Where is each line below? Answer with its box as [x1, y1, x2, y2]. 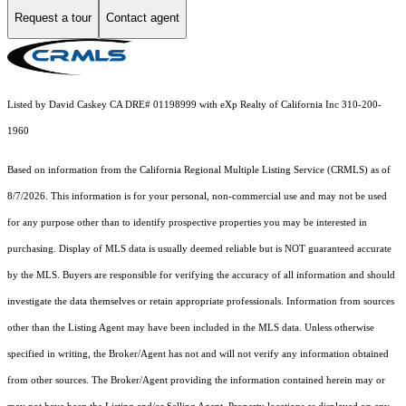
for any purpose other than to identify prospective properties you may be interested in [7, 217, 367, 228]
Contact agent [106, 10, 179, 24]
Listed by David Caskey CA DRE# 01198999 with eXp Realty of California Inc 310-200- [7, 100, 382, 111]
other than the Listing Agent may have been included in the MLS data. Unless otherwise [7, 323, 374, 333]
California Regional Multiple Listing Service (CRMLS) [140, 165, 368, 176]
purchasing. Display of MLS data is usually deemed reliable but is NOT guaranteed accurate [7, 244, 391, 255]
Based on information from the [7, 165, 140, 176]
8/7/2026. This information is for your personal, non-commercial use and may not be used [7, 191, 387, 202]
